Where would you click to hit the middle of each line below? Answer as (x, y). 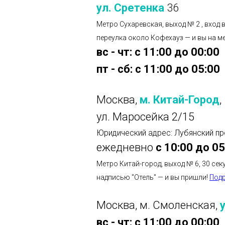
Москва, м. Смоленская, (158, 205)
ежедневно (126, 147)
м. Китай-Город (180, 99)
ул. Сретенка (132, 8)
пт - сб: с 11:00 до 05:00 (158, 69)
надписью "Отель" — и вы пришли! (153, 177)
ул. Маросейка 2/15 (145, 117)
